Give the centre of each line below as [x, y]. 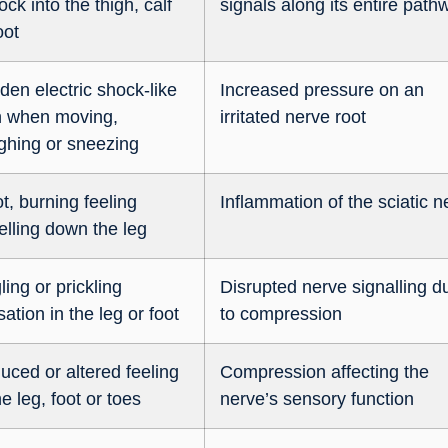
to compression [281, 313]
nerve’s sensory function [317, 398]
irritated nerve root [293, 116]
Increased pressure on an [322, 89]
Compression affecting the [325, 371]
